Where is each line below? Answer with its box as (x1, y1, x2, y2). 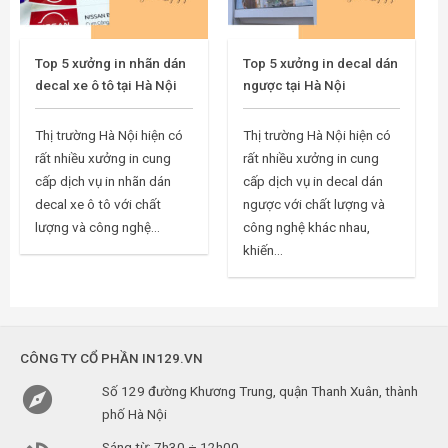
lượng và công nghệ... (35, 218, 160, 235)
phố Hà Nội (101, 405, 167, 422)
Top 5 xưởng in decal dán (242, 54, 398, 71)
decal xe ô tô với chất (35, 195, 161, 212)
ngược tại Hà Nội (242, 76, 346, 93)
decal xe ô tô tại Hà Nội (35, 76, 177, 93)
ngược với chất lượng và (242, 195, 385, 212)
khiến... (242, 241, 283, 258)
